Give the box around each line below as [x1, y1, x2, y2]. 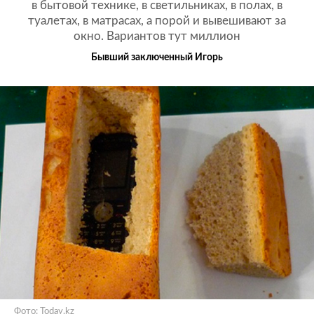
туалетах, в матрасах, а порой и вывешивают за [28, 15, 286, 27]
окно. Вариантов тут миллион [74, 30, 240, 43]
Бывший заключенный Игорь [91, 53, 223, 63]
